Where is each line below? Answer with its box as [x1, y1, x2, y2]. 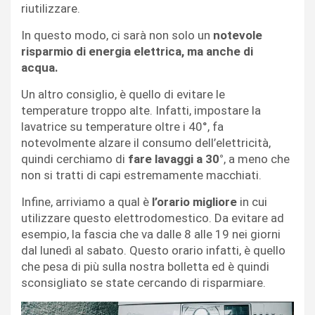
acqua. [21, 60, 61, 75]
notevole [210, 27, 262, 42]
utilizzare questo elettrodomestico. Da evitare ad [21, 210, 284, 225]
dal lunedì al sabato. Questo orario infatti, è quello [21, 243, 285, 257]
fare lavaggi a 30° [128, 151, 224, 166]
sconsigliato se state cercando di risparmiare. [21, 275, 266, 290]
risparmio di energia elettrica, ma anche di [21, 44, 253, 58]
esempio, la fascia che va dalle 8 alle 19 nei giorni [21, 226, 281, 241]
